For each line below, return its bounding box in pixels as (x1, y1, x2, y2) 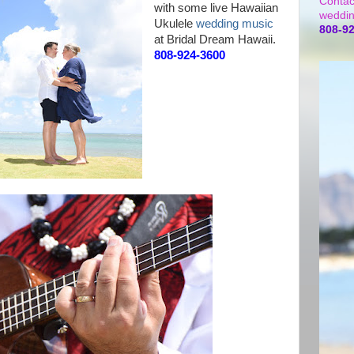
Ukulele (153, 17, 196, 30)
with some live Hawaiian (153, 2, 278, 14)
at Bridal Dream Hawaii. (153, 33, 279, 46)
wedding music (195, 17, 273, 30)
